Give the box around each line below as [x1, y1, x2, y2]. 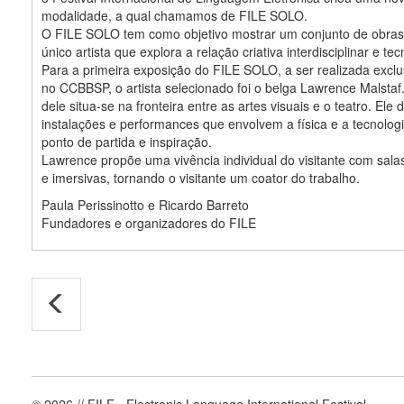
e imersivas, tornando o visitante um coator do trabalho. [41, 168, 360, 187]
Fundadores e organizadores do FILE [41, 213, 256, 232]
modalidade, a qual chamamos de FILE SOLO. [41, 5, 308, 24]
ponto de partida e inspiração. [41, 132, 212, 151]
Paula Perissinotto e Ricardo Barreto [41, 195, 249, 214]
